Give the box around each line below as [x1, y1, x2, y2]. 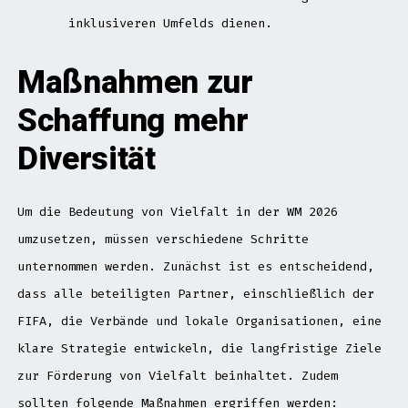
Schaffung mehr [16, 97, 249, 146]
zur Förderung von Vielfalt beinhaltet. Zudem [16, 368, 338, 384]
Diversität [16, 136, 156, 184]
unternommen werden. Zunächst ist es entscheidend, [16, 259, 374, 275]
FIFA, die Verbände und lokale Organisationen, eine [16, 313, 382, 330]
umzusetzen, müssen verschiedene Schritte [16, 231, 309, 248]
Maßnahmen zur [16, 59, 253, 107]
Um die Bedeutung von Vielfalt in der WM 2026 [16, 204, 338, 220]
